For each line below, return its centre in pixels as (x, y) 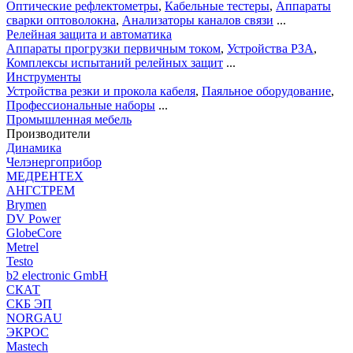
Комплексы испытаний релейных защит (115, 63)
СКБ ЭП (29, 304)
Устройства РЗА (270, 48)
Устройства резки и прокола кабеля (101, 91)
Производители (48, 134)
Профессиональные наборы (81, 105)
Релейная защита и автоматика (89, 34)
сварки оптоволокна (61, 20)
